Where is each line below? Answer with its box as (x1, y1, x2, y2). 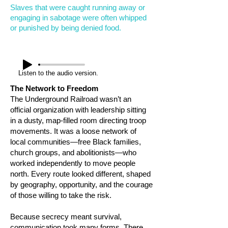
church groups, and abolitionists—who (10, 148, 136, 157)
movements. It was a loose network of (10, 127, 136, 135)
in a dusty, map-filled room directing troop (10, 116, 146, 125)
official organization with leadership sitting (10, 105, 146, 114)
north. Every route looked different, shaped (10, 169, 151, 178)
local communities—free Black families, (10, 137, 141, 146)
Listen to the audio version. (18, 69, 98, 77)
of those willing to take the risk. (10, 191, 111, 199)
